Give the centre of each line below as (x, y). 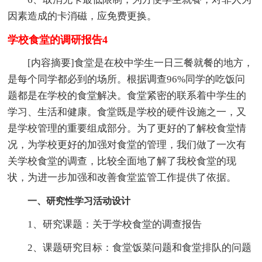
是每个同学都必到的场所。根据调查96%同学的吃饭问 (127, 79)
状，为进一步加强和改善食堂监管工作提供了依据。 (122, 177)
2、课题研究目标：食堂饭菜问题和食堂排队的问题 (130, 247)
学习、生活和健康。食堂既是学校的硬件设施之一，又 (127, 112)
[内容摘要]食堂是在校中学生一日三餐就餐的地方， (131, 63)
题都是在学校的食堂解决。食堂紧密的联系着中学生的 (127, 95)
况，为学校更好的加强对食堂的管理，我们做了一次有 (127, 144)
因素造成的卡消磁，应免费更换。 (82, 16)
